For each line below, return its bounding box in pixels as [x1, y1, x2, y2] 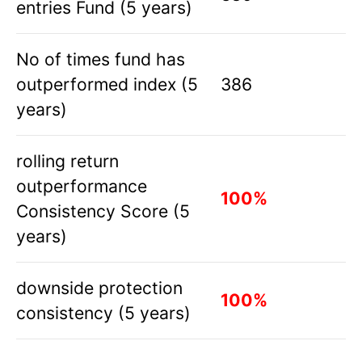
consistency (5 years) [16, 302, 191, 324]
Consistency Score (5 [16, 200, 190, 222]
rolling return [16, 150, 119, 172]
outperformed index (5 [16, 74, 198, 95]
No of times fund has [16, 48, 185, 70]
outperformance [16, 175, 147, 197]
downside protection [16, 277, 183, 299]
